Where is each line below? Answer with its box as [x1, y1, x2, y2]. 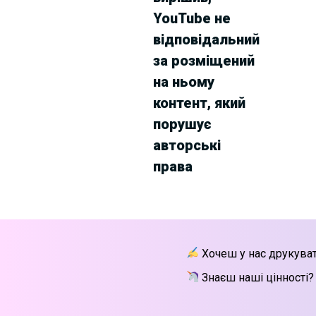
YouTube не [152, 9, 231, 27]
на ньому [152, 73, 214, 90]
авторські [152, 136, 221, 154]
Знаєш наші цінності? [198, 270, 314, 284]
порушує [152, 115, 212, 133]
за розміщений [152, 51, 255, 69]
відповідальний [152, 30, 260, 48]
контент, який [152, 94, 245, 111]
